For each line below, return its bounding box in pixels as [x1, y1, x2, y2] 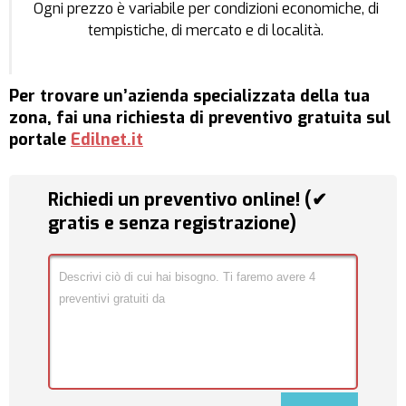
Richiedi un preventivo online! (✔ [47, 188, 327, 213]
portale [9, 129, 71, 151]
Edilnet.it [71, 129, 143, 151]
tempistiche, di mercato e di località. [88, 21, 324, 41]
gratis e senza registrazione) [47, 211, 296, 237]
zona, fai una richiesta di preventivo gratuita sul [9, 107, 391, 130]
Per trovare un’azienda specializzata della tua [9, 85, 370, 108]
